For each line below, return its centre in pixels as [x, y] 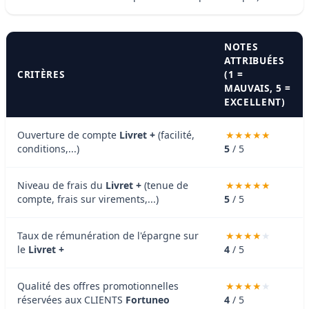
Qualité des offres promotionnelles [98, 286]
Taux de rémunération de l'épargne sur [108, 235]
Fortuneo [148, 299]
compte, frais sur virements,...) [88, 199]
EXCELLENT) [255, 101]
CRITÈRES [41, 74]
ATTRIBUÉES [254, 60]
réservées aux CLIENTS [71, 299]
